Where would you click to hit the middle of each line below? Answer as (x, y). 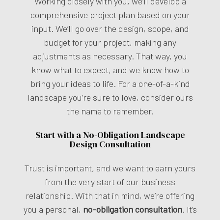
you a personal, (53, 209)
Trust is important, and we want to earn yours (110, 168)
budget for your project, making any (110, 42)
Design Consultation (110, 144)
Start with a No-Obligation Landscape (110, 135)
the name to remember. (110, 111)
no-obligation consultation (132, 209)
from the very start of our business (110, 181)
